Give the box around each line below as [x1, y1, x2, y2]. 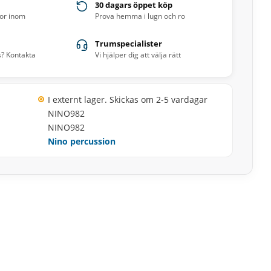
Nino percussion [47, 135, 116, 147]
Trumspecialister [95, 38, 163, 49]
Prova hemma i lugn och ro [95, 11, 186, 21]
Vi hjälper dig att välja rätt [95, 50, 181, 60]
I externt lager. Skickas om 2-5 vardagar [47, 94, 207, 105]
